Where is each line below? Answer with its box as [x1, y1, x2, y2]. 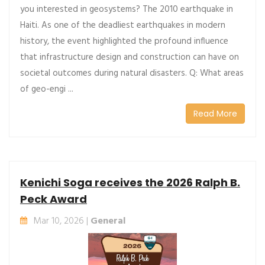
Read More [193, 107, 237, 119]
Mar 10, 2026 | [33, 213, 91, 229]
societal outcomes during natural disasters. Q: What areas [20, 66, 244, 80]
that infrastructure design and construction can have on [20, 50, 239, 64]
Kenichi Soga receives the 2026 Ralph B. [20, 174, 240, 190]
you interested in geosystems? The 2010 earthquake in [20, 2, 233, 17]
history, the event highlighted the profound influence [20, 34, 228, 49]
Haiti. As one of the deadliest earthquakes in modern [20, 18, 225, 33]
